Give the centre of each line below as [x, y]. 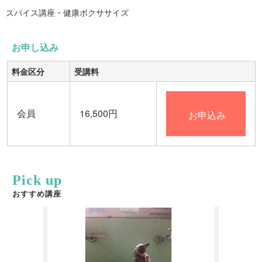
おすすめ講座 [37, 194]
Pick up [37, 180]
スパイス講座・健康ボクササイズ [67, 12]
